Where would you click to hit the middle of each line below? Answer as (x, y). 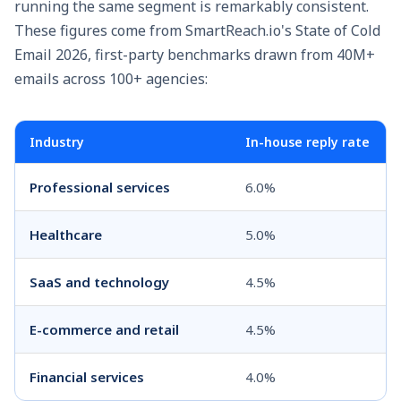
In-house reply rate (307, 141)
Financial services (87, 376)
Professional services (100, 187)
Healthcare (66, 234)
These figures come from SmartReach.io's (155, 30)
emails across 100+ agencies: (111, 78)
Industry (57, 141)
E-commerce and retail (104, 329)
